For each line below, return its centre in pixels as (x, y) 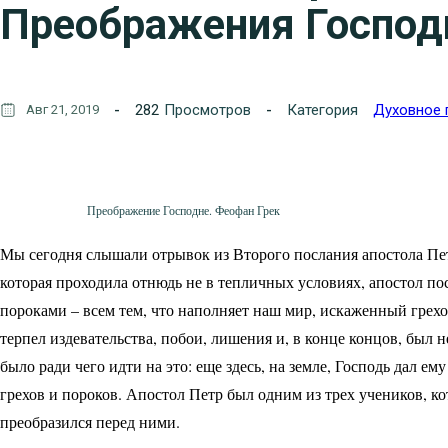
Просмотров (207, 109)
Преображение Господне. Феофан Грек (160, 210)
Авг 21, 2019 (62, 109)
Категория (322, 109)
